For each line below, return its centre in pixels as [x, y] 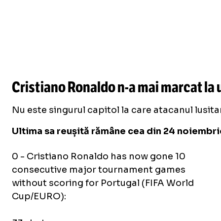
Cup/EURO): [39, 196]
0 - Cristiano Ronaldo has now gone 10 [99, 156]
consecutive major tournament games [99, 170]
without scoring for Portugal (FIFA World [103, 183]
